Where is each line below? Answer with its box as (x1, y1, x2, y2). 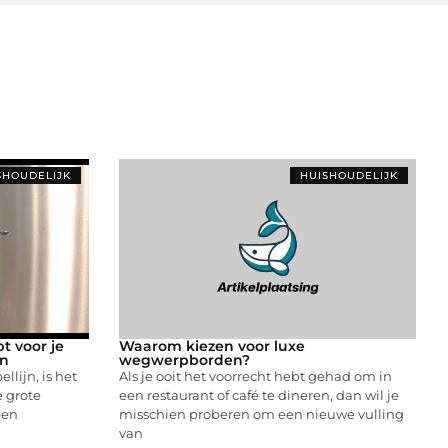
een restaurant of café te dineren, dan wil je (118, 386, 399, 403)
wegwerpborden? (118, 350, 250, 369)
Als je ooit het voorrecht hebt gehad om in (118, 367, 392, 384)
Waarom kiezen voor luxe (118, 336, 305, 355)
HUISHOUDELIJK (300, 168, 398, 182)
